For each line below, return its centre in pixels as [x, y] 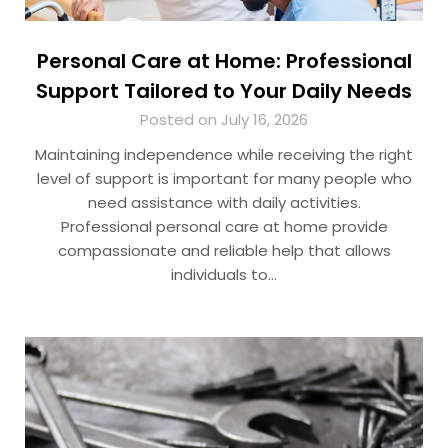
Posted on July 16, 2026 [224, 120]
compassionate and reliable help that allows [224, 251]
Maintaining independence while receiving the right [224, 155]
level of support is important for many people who [224, 179]
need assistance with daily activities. [224, 203]
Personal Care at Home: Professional [224, 61]
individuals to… [224, 275]
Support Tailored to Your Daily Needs [224, 91]
